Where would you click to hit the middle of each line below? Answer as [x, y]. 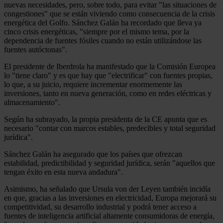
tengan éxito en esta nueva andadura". [63, 172]
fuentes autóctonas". [36, 49]
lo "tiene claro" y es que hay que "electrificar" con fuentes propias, [108, 75]
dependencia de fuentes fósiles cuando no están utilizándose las [103, 40]
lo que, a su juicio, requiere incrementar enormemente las [93, 84]
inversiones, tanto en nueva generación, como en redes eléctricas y [108, 93]
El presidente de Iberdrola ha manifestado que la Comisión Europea [110, 66]
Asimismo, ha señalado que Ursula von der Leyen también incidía [107, 189]
